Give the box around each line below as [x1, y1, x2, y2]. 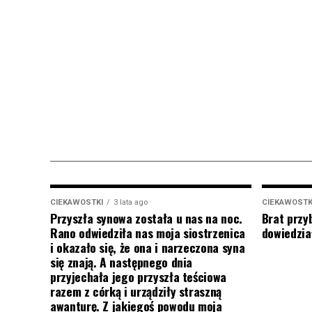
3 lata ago [114, 198, 148, 207]
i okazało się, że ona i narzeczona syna [50, 238, 245, 256]
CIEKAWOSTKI [50, 198, 103, 207]
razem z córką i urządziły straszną [50, 282, 222, 300]
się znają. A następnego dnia [50, 253, 193, 271]
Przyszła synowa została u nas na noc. [50, 209, 242, 227]
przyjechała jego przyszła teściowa [50, 267, 227, 286]
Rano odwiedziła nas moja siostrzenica [50, 224, 245, 242]
